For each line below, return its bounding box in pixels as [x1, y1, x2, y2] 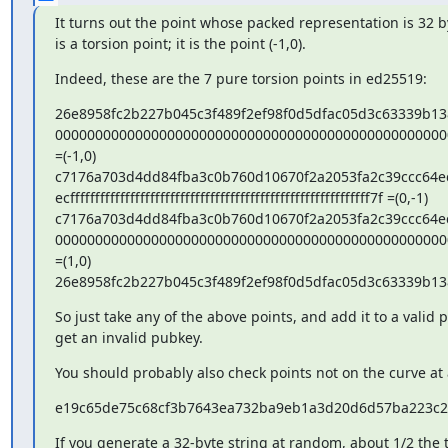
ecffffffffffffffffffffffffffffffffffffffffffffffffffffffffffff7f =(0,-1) [54, 188, 428, 207]
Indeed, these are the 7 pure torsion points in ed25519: [54, 69, 427, 88]
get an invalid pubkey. [54, 328, 203, 347]
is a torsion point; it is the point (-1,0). [54, 34, 306, 53]
